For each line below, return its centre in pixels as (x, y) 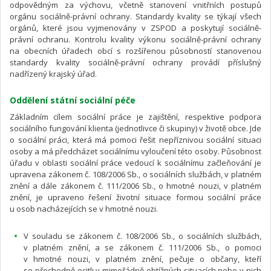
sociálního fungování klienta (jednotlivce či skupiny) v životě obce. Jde (135, 128)
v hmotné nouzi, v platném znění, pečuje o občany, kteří (142, 259)
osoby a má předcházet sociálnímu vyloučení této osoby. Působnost (135, 151)
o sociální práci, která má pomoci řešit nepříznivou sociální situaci (135, 139)
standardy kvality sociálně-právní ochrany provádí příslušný (135, 62)
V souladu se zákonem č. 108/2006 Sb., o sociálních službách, (142, 236)
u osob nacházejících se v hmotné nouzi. (84, 208)
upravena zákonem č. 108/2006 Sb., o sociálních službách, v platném (135, 174)
